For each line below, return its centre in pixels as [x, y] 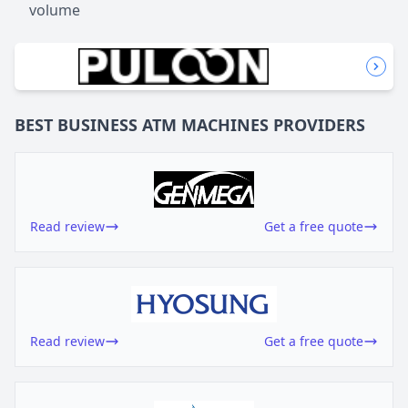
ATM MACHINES [205, 125]
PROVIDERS [319, 125]
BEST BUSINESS [76, 125]
